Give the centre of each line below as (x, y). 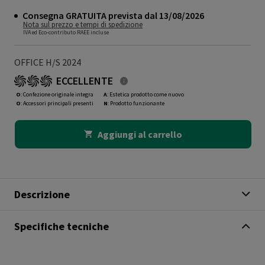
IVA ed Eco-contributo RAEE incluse (66, 32)
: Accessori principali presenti (57, 103)
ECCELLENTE (85, 80)
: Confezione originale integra (57, 94)
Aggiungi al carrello (140, 134)
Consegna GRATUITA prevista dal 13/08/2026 (113, 15)
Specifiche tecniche (62, 227)
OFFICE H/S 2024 (48, 62)
